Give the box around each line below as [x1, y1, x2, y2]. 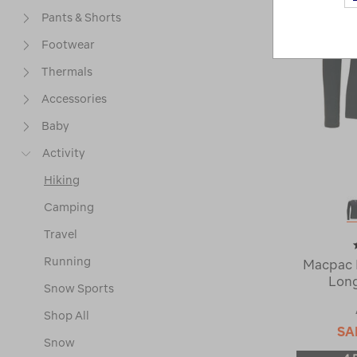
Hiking [44, 174, 80, 186]
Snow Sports [44, 282, 114, 295]
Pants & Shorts [41, 11, 121, 24]
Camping [44, 201, 94, 214]
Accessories [41, 92, 107, 105]
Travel [44, 228, 77, 241]
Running [44, 255, 91, 268]
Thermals [41, 65, 92, 78]
